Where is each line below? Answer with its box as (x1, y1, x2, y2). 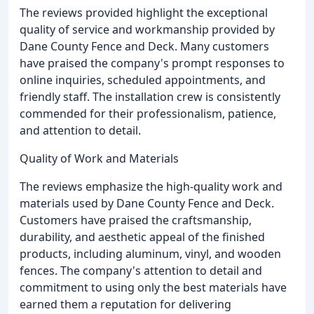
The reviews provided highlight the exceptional (20, 4, 268, 20)
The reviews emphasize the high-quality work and (20, 178, 282, 194)
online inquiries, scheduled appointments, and (20, 71, 266, 88)
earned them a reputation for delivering (20, 296, 231, 312)
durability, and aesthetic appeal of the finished (20, 228, 265, 245)
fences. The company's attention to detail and (20, 262, 262, 278)
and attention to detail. (20, 122, 141, 138)
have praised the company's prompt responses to (20, 55, 285, 71)
